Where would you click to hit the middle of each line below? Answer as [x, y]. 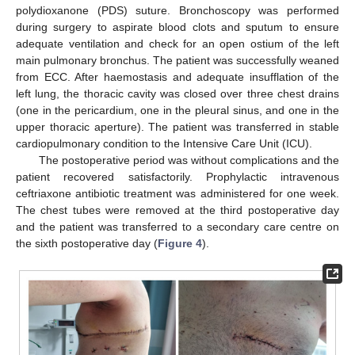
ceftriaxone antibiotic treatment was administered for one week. [177, 194]
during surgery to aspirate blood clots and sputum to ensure [177, 27]
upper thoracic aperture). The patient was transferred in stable [177, 127]
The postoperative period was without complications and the [189, 160]
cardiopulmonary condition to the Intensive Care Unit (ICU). [164, 144]
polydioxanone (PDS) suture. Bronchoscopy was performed [177, 11]
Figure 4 [180, 244]
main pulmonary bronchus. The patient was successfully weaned [177, 61]
